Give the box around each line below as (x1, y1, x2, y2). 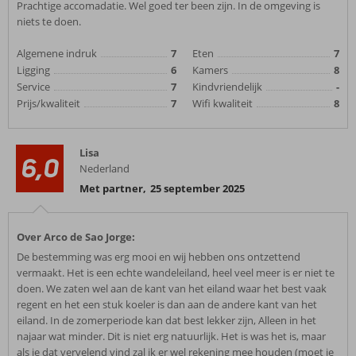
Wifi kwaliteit (192, 96, 253, 110)
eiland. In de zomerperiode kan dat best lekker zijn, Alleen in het (17, 313, 316, 327)
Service (17, 79, 50, 94)
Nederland (79, 161, 130, 176)
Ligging (17, 63, 50, 77)
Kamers (192, 63, 228, 77)
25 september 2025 (150, 181, 245, 195)
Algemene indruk (17, 46, 97, 60)
